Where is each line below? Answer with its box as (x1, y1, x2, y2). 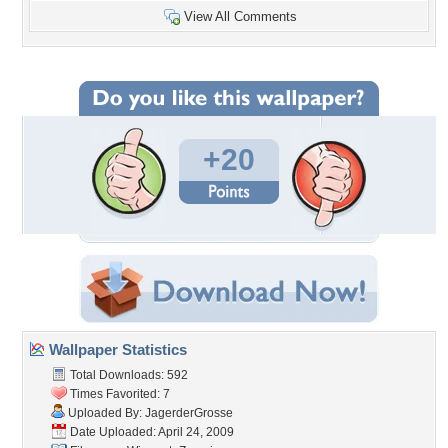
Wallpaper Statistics (45, 341, 187, 358)
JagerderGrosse (145, 406, 233, 420)
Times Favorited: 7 (67, 387, 170, 401)
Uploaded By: (65, 406, 145, 420)
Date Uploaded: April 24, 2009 (67, 425, 234, 439)
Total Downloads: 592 (67, 368, 188, 382)
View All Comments (184, 9, 297, 24)
